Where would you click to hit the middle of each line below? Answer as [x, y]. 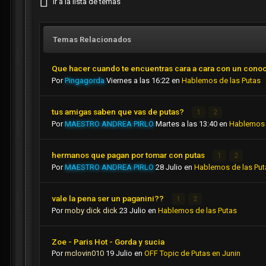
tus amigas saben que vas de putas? [119, 112]
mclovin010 [84, 254]
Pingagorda [85, 81]
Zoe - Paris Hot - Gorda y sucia [108, 242]
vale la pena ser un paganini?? [109, 199]
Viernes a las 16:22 [138, 81]
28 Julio [169, 167]
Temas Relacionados [92, 40]
